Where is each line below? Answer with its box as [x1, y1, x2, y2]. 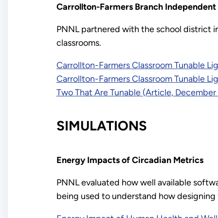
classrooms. [56, 37, 101, 48]
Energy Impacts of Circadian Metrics [56, 154, 203, 165]
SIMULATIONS [56, 118, 147, 134]
